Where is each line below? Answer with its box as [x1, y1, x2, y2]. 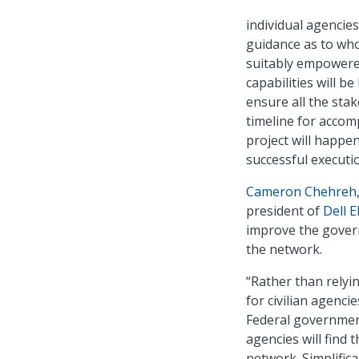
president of [246, 201, 323, 220]
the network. [246, 240, 322, 258]
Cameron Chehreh [246, 182, 357, 200]
